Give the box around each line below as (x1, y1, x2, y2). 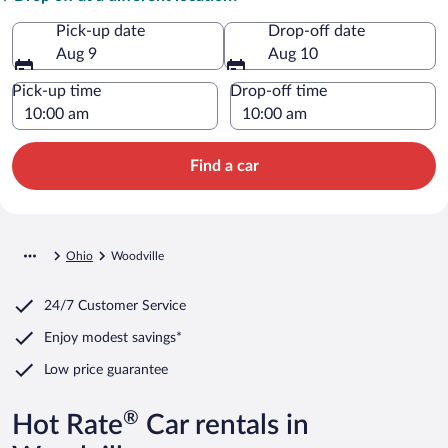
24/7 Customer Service (44, 298, 186, 313)
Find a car (189, 157, 259, 174)
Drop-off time (230, 82, 327, 99)
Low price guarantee (44, 362, 168, 377)
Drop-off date (268, 22, 365, 39)
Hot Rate (12, 410, 123, 439)
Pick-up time (12, 82, 101, 99)
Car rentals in (139, 410, 309, 439)
